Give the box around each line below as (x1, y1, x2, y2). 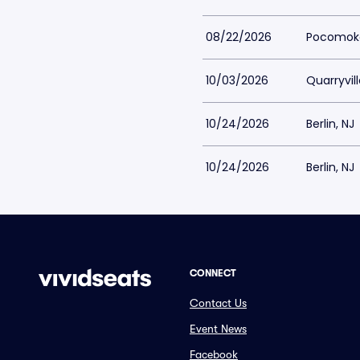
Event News (190, 322, 247, 335)
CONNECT (190, 268, 236, 279)
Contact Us (190, 297, 247, 309)
